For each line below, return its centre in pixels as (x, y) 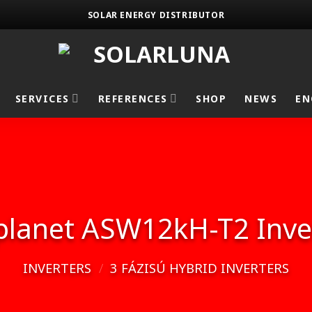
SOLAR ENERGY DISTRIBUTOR (156, 15)
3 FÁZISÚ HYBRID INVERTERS (200, 268)
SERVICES (42, 98)
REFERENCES (133, 98)
